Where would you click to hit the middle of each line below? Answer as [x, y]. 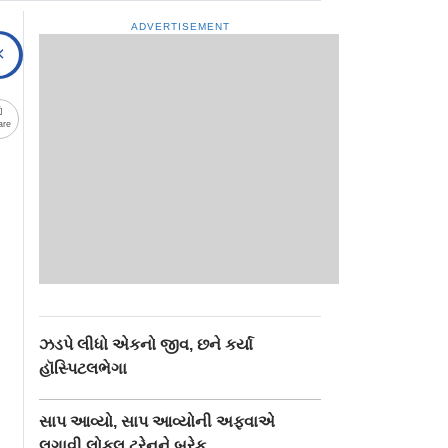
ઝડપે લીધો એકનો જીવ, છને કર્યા [146, 344]
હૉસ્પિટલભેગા [83, 368]
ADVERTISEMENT [180, 26]
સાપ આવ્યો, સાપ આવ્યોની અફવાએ [157, 421]
